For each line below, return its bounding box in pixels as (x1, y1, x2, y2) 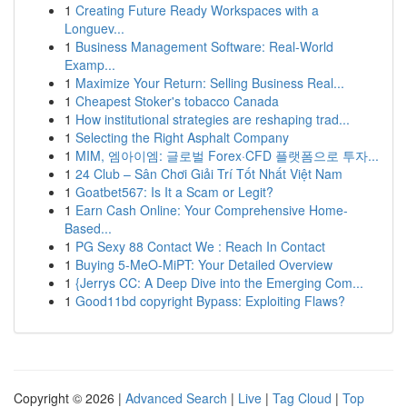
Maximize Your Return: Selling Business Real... (75, 74, 344, 92)
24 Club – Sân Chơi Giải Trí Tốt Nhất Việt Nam (75, 164, 342, 183)
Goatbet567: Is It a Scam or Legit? (75, 183, 273, 201)
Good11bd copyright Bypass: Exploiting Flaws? (75, 292, 345, 310)
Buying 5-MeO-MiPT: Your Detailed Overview (75, 255, 333, 273)
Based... (65, 219, 112, 237)
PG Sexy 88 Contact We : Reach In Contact (75, 237, 325, 255)
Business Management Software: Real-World (75, 37, 333, 55)
